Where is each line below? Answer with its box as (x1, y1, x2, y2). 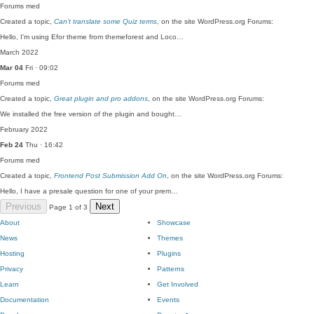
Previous (6, 201, 41, 212)
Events (157, 296, 179, 303)
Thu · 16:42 (23, 141, 63, 149)
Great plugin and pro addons (54, 95, 148, 102)
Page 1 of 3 (49, 203, 88, 211)
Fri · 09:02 (23, 64, 58, 71)
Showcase (157, 219, 191, 226)
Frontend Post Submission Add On (54, 172, 167, 179)
